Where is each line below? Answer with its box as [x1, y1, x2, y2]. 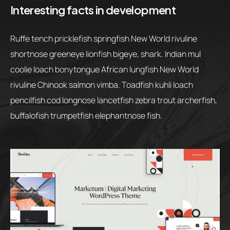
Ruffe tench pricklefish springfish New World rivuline [10, 32, 197, 44]
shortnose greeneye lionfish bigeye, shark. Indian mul [10, 48, 201, 60]
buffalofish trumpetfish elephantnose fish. [10, 109, 162, 121]
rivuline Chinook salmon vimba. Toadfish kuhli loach [10, 79, 193, 90]
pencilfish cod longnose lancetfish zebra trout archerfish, [10, 94, 217, 106]
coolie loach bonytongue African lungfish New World [10, 63, 199, 75]
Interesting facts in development [10, 2, 176, 17]
